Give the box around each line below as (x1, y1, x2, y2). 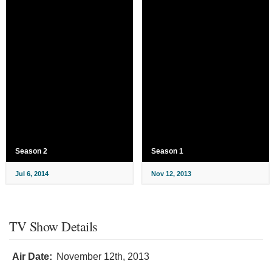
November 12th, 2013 (56, 251, 149, 262)
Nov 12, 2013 (151, 169, 191, 177)
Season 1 (151, 146, 183, 155)
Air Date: (12, 251, 52, 262)
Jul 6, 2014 (15, 169, 49, 177)
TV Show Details (9, 217, 98, 235)
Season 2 (15, 146, 47, 155)
